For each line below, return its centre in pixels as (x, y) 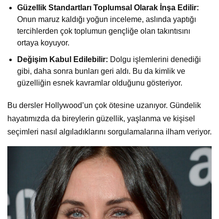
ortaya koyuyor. (43, 43)
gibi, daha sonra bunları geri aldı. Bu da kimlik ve (101, 71)
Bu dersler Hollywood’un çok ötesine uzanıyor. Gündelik (104, 105)
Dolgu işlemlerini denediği (154, 59)
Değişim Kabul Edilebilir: (63, 59)
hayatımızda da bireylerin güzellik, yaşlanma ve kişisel (101, 118)
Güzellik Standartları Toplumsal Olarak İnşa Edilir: (108, 7)
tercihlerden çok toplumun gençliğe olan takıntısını (104, 31)
